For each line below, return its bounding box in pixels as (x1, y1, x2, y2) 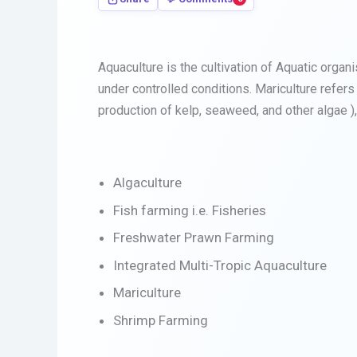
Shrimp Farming (112, 312, 208, 329)
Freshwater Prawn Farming (112, 229, 274, 246)
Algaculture (112, 174, 182, 190)
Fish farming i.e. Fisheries (112, 202, 266, 218)
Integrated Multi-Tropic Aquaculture (112, 257, 327, 273)
